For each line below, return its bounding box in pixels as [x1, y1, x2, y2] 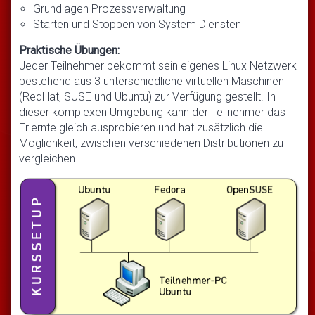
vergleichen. [19, 151, 78, 165]
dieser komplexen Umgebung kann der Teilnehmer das [19, 105, 285, 119]
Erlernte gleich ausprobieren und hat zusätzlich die [19, 120, 263, 134]
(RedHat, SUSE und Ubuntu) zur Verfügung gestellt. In [19, 89, 276, 103]
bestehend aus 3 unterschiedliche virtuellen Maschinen [19, 74, 284, 88]
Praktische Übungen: [19, 43, 120, 57]
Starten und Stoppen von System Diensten [33, 17, 241, 31]
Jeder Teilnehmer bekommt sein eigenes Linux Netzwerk [19, 58, 297, 72]
